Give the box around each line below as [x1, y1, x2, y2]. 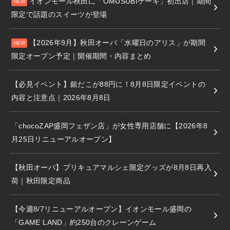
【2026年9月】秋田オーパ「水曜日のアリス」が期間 [29, 38, 206, 47]
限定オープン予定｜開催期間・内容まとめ [11, 51, 151, 60]
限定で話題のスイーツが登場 [11, 10, 107, 18]
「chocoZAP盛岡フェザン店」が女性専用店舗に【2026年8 [11, 121, 208, 130]
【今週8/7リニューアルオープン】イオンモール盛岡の [11, 204, 192, 213]
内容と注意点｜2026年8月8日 [11, 93, 111, 102]
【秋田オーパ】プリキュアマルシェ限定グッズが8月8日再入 [11, 163, 212, 171]
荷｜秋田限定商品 [11, 176, 70, 185]
